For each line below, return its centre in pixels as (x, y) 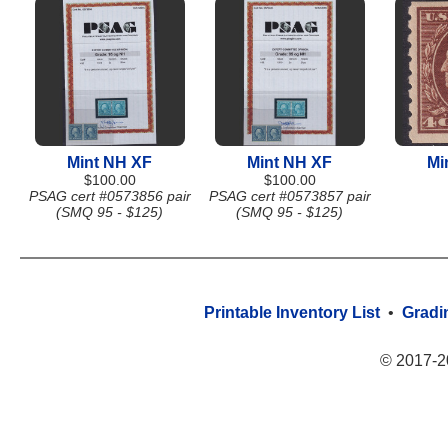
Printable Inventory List (292, 312)
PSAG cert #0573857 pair (290, 196)
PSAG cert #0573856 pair (110, 196)
